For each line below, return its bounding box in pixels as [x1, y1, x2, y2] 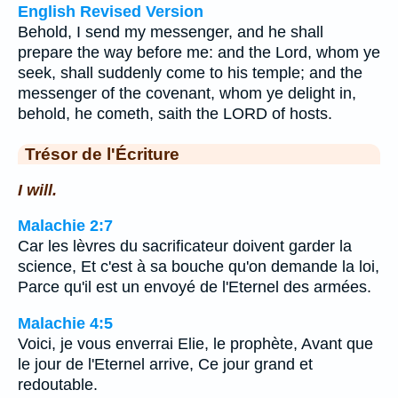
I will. [18, 180, 57, 199]
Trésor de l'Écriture [25, 144, 179, 163]
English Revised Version [18, 3, 203, 20]
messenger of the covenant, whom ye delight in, [18, 84, 356, 102]
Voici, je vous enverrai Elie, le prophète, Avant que [18, 334, 373, 353]
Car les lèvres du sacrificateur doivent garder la [18, 237, 352, 256]
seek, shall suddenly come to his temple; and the [18, 64, 362, 82]
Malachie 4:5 [18, 314, 113, 332]
